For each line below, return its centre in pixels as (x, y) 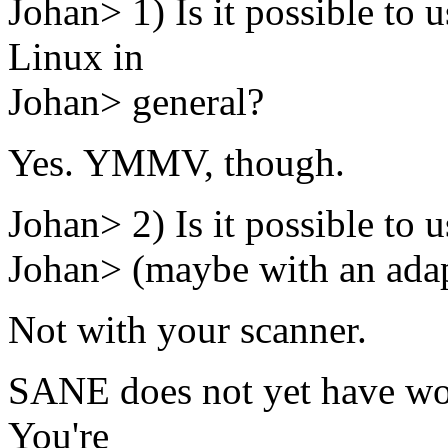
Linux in (76, 57)
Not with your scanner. (187, 330)
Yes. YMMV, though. (176, 163)
